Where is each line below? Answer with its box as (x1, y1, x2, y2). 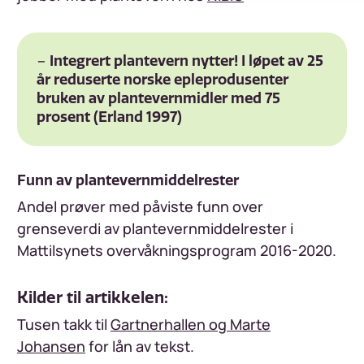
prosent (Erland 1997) (37, 108, 182, 127)
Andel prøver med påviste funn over (17, 197, 263, 217)
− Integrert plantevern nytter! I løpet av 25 (37, 52, 323, 71)
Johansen (17, 336, 85, 357)
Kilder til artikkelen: (17, 288, 168, 308)
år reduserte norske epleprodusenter (37, 71, 288, 89)
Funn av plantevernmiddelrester (17, 171, 239, 190)
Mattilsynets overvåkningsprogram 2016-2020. (17, 240, 336, 261)
